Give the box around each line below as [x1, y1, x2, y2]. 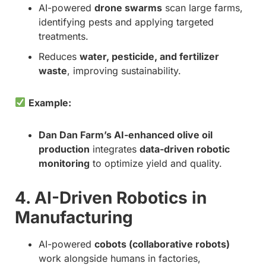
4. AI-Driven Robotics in [15, 187, 207, 208]
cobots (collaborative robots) [94, 237, 230, 250]
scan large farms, [162, 1, 243, 14]
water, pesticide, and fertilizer [80, 50, 219, 62]
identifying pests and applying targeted [39, 15, 214, 28]
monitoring [39, 157, 90, 169]
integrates [90, 142, 140, 155]
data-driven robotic [140, 142, 230, 155]
